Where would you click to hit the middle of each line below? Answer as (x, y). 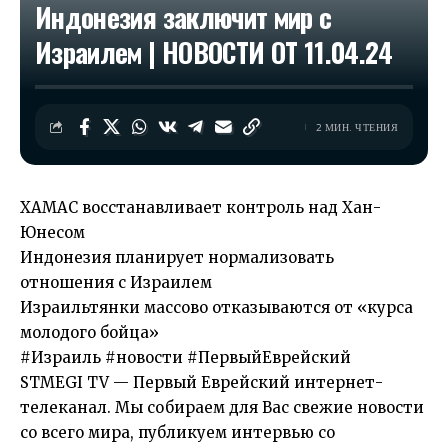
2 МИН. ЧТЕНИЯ (356, 127)
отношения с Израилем (116, 282)
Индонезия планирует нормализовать (177, 257)
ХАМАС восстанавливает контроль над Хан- (200, 207)
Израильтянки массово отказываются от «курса (216, 307)
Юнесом (52, 232)
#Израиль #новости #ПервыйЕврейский (185, 357)
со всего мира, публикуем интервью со (177, 432)
